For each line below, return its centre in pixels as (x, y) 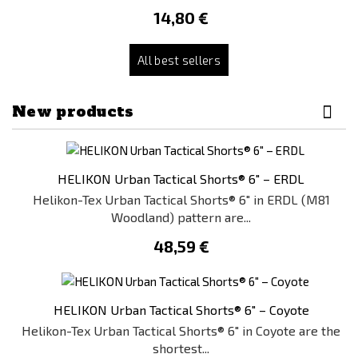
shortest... (181, 348)
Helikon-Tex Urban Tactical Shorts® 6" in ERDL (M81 (181, 199)
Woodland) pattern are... (181, 217)
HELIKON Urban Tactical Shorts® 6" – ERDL (181, 179)
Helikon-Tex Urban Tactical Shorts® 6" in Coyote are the (181, 330)
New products (73, 111)
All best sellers (179, 60)
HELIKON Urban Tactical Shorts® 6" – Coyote (181, 310)
